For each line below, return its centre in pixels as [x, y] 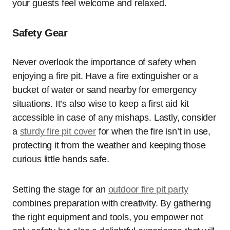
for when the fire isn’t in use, [153, 131]
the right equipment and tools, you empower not [108, 217]
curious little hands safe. [61, 159]
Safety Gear [40, 33]
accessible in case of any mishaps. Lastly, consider [114, 118]
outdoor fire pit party [148, 189]
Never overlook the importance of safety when [104, 62]
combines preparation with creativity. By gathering [112, 203]
